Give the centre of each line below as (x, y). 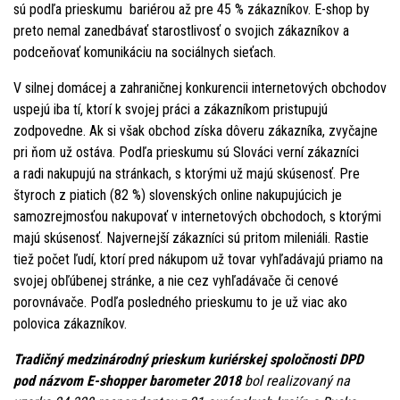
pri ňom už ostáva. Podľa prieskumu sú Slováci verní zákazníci (186, 152)
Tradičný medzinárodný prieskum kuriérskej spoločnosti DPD (188, 359)
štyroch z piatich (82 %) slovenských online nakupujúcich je (178, 195)
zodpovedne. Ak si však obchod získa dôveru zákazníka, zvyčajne (196, 130)
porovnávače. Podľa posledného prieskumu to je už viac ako (180, 302)
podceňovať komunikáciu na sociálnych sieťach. (145, 52)
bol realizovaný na (296, 380)
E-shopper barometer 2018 (164, 380)
